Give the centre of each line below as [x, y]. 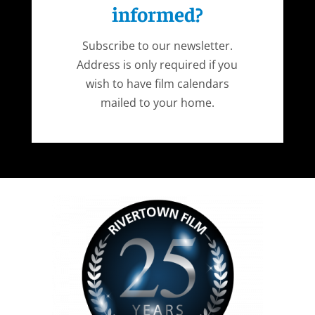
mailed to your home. [157, 103]
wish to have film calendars [157, 84]
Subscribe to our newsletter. [157, 46]
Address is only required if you [157, 65]
